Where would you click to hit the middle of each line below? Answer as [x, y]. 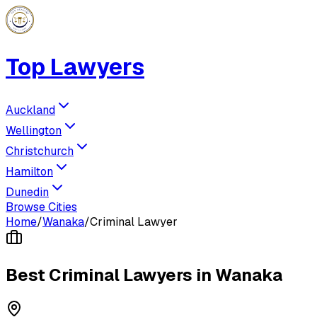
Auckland [30, 110]
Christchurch [40, 151]
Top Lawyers [75, 67]
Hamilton [29, 171]
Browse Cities [41, 207]
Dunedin [27, 192]
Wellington [34, 130]
